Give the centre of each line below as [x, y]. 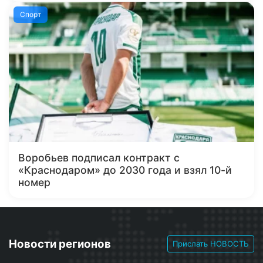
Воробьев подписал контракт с [99, 157]
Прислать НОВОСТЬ [211, 244]
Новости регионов [60, 244]
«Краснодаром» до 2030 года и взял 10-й [125, 170]
